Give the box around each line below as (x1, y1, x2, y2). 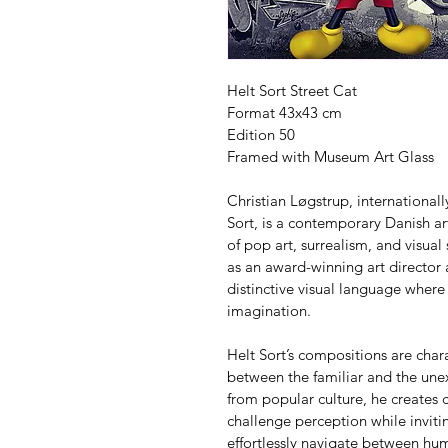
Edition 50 (227, 124, 295, 144)
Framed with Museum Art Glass (227, 146, 434, 166)
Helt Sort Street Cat (227, 80, 357, 100)
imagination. (227, 300, 311, 320)
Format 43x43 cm (227, 102, 342, 122)
